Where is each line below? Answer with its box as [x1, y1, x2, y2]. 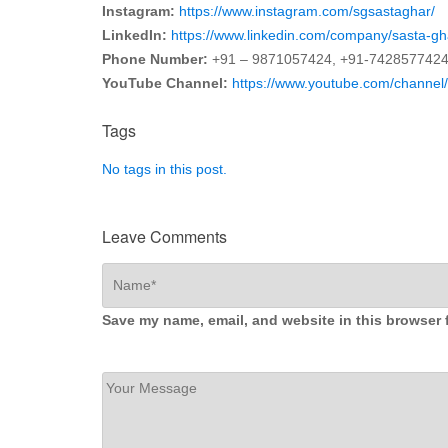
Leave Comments [102, 224, 227, 248]
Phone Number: [102, 50, 208, 67]
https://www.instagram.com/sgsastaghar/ [179, 2, 435, 19]
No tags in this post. [102, 160, 227, 177]
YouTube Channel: [102, 74, 228, 91]
